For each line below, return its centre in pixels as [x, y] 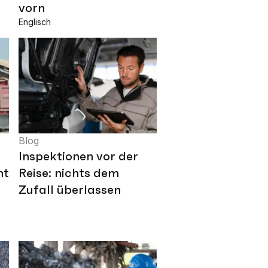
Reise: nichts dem [69, 173]
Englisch [35, 22]
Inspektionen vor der [78, 156]
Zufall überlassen [70, 189]
